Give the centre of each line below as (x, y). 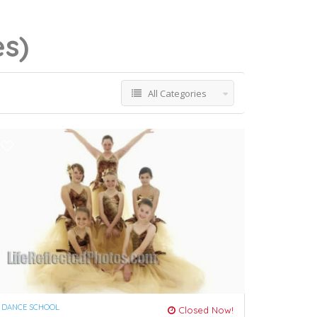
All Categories (177, 94)
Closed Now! (204, 310)
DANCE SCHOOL (30, 307)
